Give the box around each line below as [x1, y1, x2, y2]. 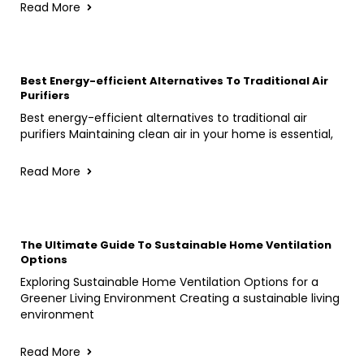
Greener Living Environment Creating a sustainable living [20, 289, 340, 306]
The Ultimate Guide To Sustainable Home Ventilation [20, 236, 331, 253]
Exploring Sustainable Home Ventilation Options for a [20, 273, 318, 290]
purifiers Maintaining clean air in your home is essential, [20, 125, 333, 142]
